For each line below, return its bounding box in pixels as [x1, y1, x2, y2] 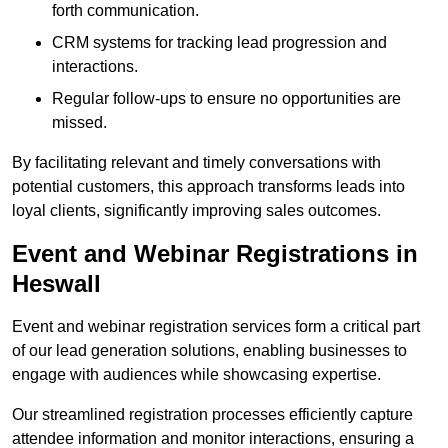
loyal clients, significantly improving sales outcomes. [12, 202, 381, 220]
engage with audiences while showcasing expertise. [12, 366, 381, 384]
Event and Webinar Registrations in [12, 240, 418, 268]
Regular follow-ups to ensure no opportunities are [52, 90, 401, 108]
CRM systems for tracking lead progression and [52, 34, 387, 52]
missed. [52, 114, 107, 132]
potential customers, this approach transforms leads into [12, 178, 405, 196]
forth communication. [52, 2, 199, 20]
